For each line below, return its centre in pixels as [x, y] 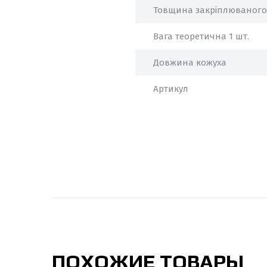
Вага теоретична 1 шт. [201, 36]
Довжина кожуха [190, 63]
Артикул [171, 89]
